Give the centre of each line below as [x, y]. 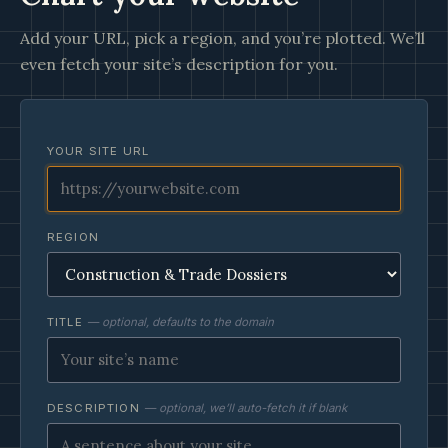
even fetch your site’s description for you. [179, 64]
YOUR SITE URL [98, 151]
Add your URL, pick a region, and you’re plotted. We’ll [222, 38]
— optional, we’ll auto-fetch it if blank [245, 408]
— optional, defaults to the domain [180, 322]
